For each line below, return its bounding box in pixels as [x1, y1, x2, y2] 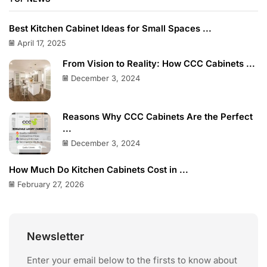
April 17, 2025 [17, 38, 66, 48]
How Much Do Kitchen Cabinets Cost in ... [9, 164, 188, 176]
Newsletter [27, 230, 84, 243]
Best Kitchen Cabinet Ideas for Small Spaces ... [9, 23, 212, 34]
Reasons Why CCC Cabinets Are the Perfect [63, 111, 253, 123]
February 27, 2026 [17, 179, 84, 190]
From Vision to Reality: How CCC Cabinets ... [63, 58, 255, 69]
